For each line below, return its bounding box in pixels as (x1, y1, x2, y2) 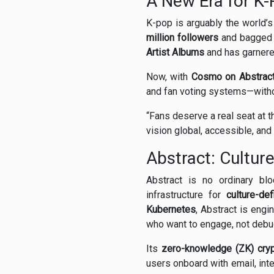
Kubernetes (146, 204, 196, 216)
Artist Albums (146, 46, 204, 59)
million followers (146, 32, 218, 44)
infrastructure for (146, 189, 226, 201)
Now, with (146, 71, 191, 83)
